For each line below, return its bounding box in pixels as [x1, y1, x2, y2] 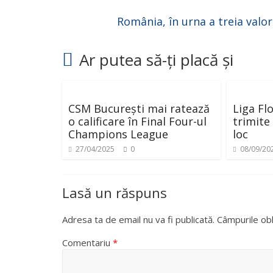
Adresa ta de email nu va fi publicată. [62, 213, 214, 225]
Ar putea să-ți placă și [79, 49, 233, 71]
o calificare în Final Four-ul [68, 114, 207, 129]
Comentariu [62, 236, 113, 249]
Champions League [68, 127, 168, 141]
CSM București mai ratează [68, 101, 210, 116]
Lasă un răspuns [62, 183, 167, 202]
